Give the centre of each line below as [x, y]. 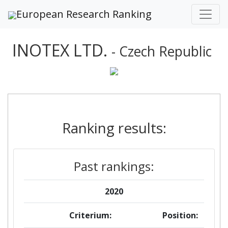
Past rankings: [114, 166]
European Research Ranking [84, 14]
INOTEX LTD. [62, 50]
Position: [180, 215]
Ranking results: [114, 128]
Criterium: [90, 215]
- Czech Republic [162, 51]
